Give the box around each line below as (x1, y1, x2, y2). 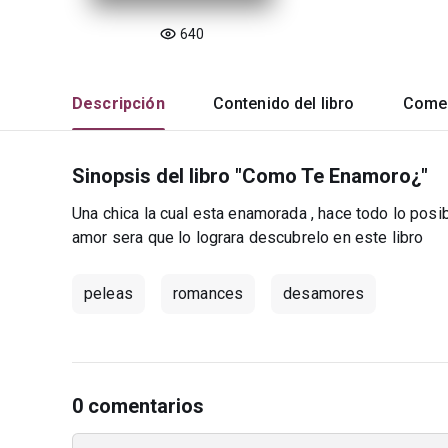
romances (172, 284, 244, 303)
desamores (283, 284, 365, 303)
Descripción (72, 94, 165, 113)
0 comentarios (72, 394, 205, 418)
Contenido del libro (212, 94, 355, 113)
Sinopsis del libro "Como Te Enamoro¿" (72, 164, 428, 188)
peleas (84, 284, 133, 303)
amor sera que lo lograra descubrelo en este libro (72, 228, 424, 247)
